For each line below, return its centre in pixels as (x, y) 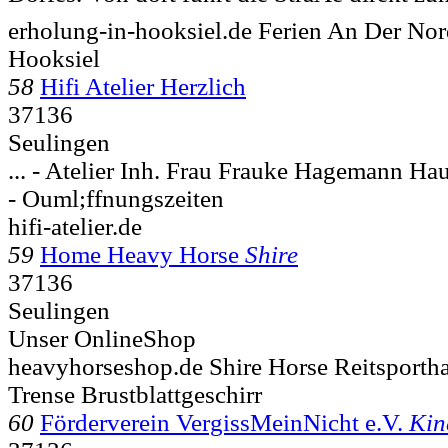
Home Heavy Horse (142, 254)
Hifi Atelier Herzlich (143, 86)
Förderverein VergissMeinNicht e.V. (224, 422)
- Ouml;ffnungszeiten (116, 198)
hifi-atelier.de (75, 226)
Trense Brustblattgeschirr (135, 394)
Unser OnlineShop (102, 338)
